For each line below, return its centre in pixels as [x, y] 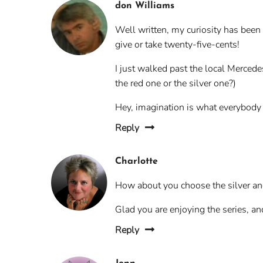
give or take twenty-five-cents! [178, 45]
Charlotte [137, 162]
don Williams [145, 6]
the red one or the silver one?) [176, 84]
